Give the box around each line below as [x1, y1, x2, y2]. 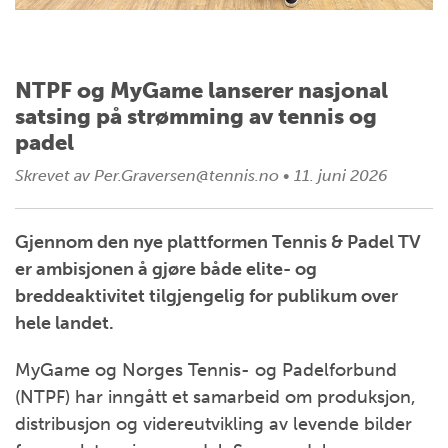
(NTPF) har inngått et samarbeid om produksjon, [15, 386, 416, 408]
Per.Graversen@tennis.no [94, 166, 279, 185]
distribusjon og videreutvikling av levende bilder [15, 413, 412, 435]
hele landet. [15, 312, 114, 334]
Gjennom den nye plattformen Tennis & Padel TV [15, 231, 421, 253]
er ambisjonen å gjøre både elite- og [15, 258, 317, 280]
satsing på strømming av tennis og [15, 103, 377, 130]
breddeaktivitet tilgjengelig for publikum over [15, 285, 398, 307]
